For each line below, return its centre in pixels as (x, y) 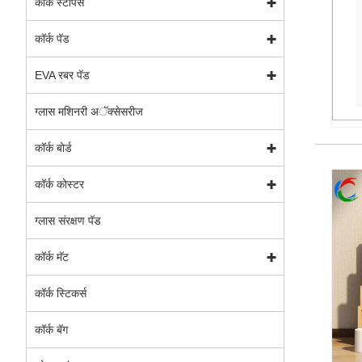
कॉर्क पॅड (52, 38)
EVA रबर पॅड (62, 75)
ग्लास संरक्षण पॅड (68, 220)
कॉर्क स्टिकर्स (61, 293)
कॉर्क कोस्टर (59, 184)
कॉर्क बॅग (51, 329)
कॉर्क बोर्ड (53, 147)
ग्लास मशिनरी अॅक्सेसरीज (89, 111)
